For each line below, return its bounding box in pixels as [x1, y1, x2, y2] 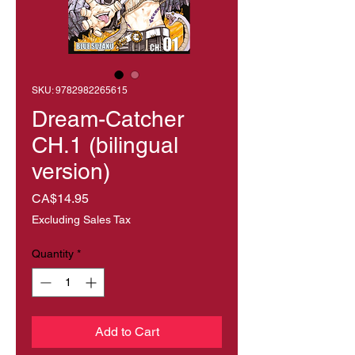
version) [32, 158, 110, 184]
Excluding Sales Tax [32, 212, 131, 226]
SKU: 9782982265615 [32, 84, 128, 96]
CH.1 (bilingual [32, 132, 178, 158]
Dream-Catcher [32, 105, 184, 132]
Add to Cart [94, 323, 159, 339]
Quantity [32, 246, 74, 260]
